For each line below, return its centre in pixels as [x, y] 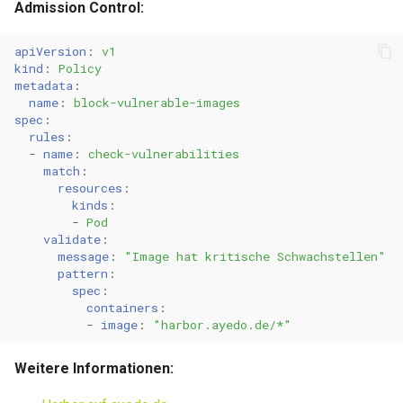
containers [122, 307]
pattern [83, 273]
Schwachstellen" [331, 256]
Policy [80, 68]
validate [72, 239]
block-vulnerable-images [157, 102]
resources [90, 188]
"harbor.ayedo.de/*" [222, 324]
